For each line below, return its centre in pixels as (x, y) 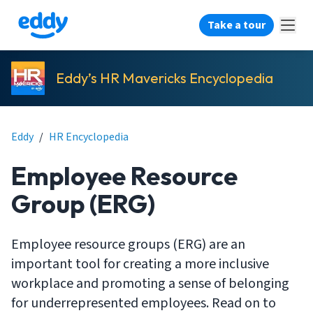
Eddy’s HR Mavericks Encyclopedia (165, 78)
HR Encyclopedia (89, 137)
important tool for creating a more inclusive (140, 264)
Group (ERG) (83, 204)
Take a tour (236, 25)
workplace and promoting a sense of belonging (150, 284)
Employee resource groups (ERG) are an (128, 245)
